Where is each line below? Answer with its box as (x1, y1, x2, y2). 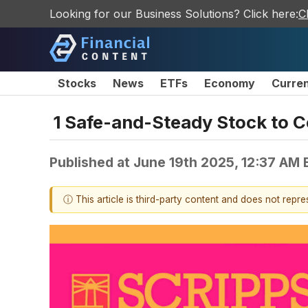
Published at (49, 153, 133, 170)
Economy (204, 76, 255, 90)
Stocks (58, 76, 96, 90)
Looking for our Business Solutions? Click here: (49, 7, 298, 21)
